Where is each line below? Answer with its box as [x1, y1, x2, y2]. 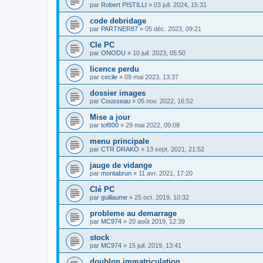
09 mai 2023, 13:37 [124, 73, 178, 80]
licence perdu [90, 64, 139, 73]
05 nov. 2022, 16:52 [137, 97, 193, 104]
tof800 [101, 121, 119, 129]
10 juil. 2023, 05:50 [133, 49, 186, 56]
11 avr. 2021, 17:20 [139, 169, 193, 177]
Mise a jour [90, 112, 130, 122]
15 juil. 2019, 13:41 [129, 241, 181, 249]
